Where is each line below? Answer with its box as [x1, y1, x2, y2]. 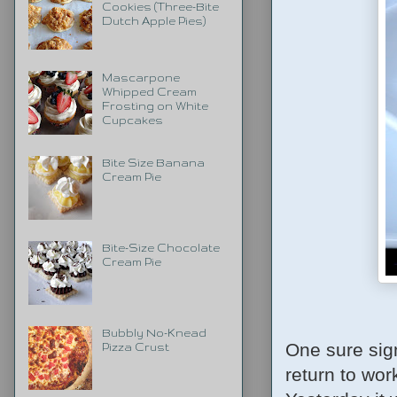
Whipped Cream [101, 85, 197, 97]
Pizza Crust [101, 340, 169, 353]
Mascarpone [101, 71, 180, 83]
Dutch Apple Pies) [101, 14, 206, 27]
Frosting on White [101, 99, 208, 112]
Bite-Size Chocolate [101, 241, 220, 253]
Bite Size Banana [101, 156, 205, 168]
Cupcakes [101, 113, 163, 126]
